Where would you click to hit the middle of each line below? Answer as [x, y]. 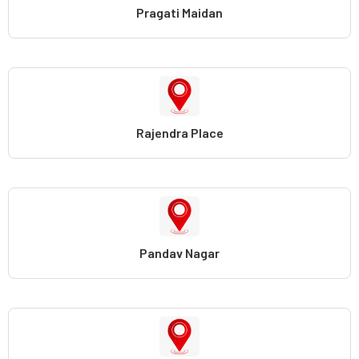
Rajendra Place [179, 132]
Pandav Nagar [179, 252]
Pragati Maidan [179, 12]
